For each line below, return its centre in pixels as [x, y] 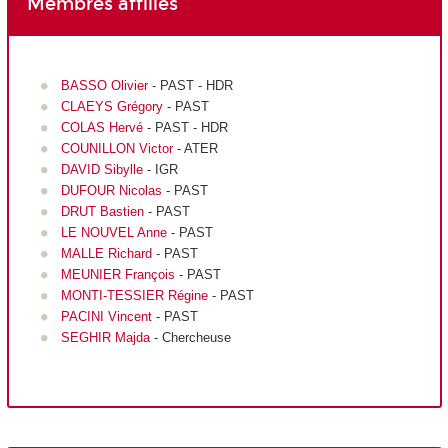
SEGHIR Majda [105, 337]
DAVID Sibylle [101, 169]
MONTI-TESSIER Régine [134, 295]
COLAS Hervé [101, 127]
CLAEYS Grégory [111, 106]
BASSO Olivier [106, 85]
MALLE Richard [106, 253]
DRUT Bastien [104, 211]
